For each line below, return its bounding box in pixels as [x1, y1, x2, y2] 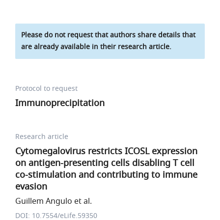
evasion [15, 180, 48, 193]
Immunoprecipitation [15, 97, 105, 110]
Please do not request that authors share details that [21, 30, 196, 40]
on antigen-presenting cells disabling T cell [15, 157, 195, 169]
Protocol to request [15, 83, 78, 94]
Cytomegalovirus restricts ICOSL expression [15, 145, 198, 158]
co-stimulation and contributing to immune [15, 168, 198, 181]
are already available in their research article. [21, 42, 172, 52]
